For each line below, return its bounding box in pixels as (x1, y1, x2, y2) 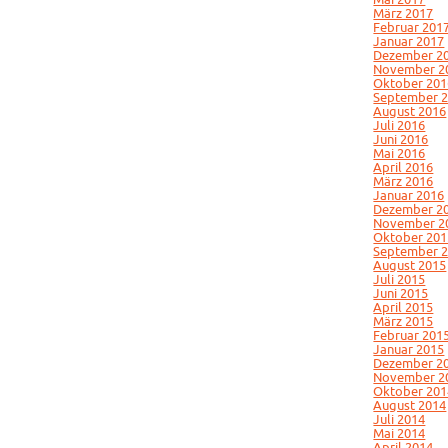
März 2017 (373, 6, 434, 20)
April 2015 (373, 300, 434, 314)
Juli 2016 (373, 118, 426, 132)
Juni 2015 (373, 286, 429, 300)
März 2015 (373, 314, 434, 328)
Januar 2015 (373, 342, 445, 356)
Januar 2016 (373, 188, 445, 202)
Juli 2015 (373, 272, 426, 286)
